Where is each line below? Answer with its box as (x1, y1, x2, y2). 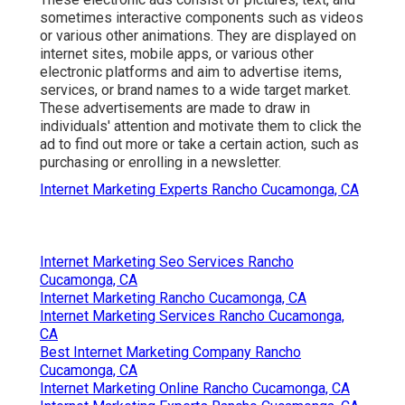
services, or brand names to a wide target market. (40, 80, 351, 99)
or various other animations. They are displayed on (40, 26, 356, 44)
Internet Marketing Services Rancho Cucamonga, (40, 306, 344, 325)
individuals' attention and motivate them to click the (40, 117, 362, 135)
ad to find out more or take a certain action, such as (40, 135, 359, 153)
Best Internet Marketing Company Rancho (40, 343, 301, 361)
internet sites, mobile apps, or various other (40, 44, 314, 62)
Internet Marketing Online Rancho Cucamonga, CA (40, 379, 350, 397)
